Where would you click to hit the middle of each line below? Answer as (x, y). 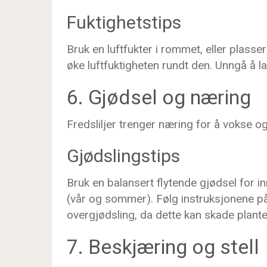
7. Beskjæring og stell (163, 247)
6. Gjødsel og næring (159, 97)
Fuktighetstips (124, 22)
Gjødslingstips (123, 156)
